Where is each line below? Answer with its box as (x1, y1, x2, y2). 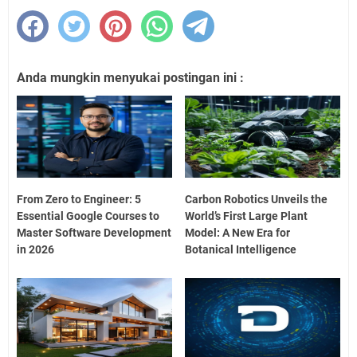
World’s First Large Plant (185, 209, 308, 222)
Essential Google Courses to (17, 209, 159, 222)
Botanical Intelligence (185, 242, 297, 256)
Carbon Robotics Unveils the (185, 192, 328, 206)
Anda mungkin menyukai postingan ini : (17, 70, 244, 86)
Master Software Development (17, 226, 171, 239)
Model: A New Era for (185, 226, 291, 239)
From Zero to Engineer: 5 (17, 192, 141, 206)
